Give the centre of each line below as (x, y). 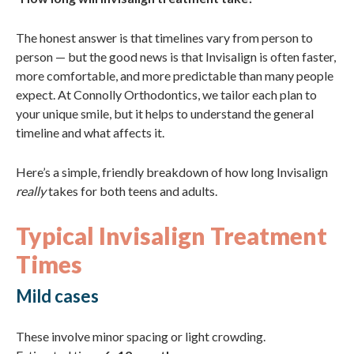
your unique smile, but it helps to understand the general (165, 113)
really (31, 191)
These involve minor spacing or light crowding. (141, 336)
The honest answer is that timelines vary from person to (164, 38)
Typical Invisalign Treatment (171, 235)
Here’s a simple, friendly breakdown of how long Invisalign (172, 172)
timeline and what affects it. (90, 132)
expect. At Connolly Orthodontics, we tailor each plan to (166, 94)
